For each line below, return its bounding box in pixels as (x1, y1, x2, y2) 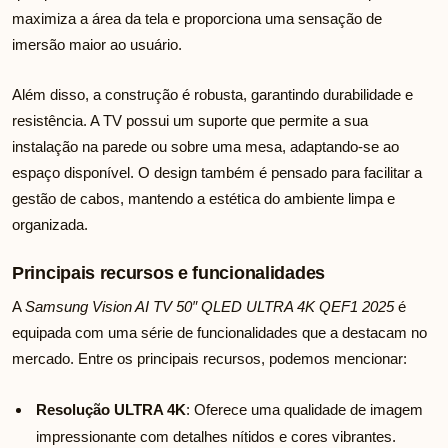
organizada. (12, 216, 88, 234)
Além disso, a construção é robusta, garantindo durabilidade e (12, 86, 413, 104)
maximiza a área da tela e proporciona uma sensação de (12, 10, 382, 28)
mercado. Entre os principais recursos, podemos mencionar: (12, 350, 407, 368)
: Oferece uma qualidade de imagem (186, 401, 423, 419)
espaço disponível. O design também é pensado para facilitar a (12, 164, 422, 182)
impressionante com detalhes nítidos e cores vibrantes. (36, 428, 396, 446)
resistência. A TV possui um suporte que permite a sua (12, 112, 368, 130)
